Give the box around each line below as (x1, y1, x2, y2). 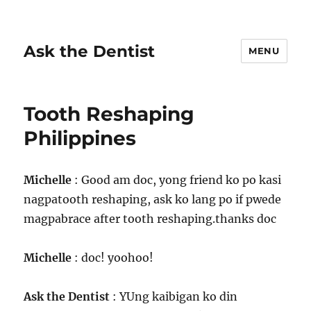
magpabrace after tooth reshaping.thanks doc (24, 212, 277, 226)
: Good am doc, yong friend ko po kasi (74, 173, 282, 187)
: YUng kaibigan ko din (110, 289, 238, 303)
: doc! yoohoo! (74, 251, 154, 264)
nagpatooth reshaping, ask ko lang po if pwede (24, 192, 282, 206)
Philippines (24, 126, 137, 150)
